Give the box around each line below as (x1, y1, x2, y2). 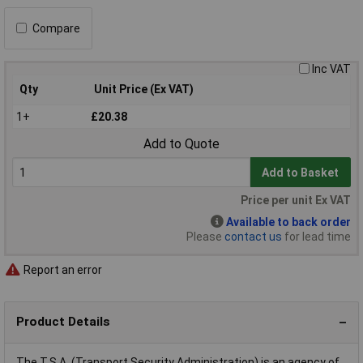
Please (186, 230, 224, 244)
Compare (32, 21, 80, 35)
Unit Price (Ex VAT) (94, 82, 194, 96)
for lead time (282, 230, 351, 244)
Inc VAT (312, 62, 351, 75)
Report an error (21, 263, 102, 276)
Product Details (16, 314, 110, 330)
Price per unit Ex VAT (241, 194, 351, 207)
